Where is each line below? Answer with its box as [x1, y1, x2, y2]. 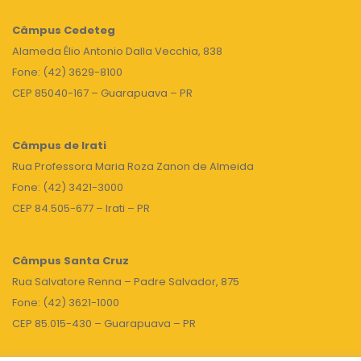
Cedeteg [61, 23, 115, 38]
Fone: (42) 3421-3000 [12, 180, 123, 195]
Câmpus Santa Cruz [12, 253, 129, 268]
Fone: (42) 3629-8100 [12, 64, 122, 80]
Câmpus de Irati [12, 138, 106, 153]
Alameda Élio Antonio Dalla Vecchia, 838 [12, 44, 222, 59]
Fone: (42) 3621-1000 [12, 295, 119, 310]
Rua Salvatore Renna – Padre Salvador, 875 [12, 274, 239, 289]
